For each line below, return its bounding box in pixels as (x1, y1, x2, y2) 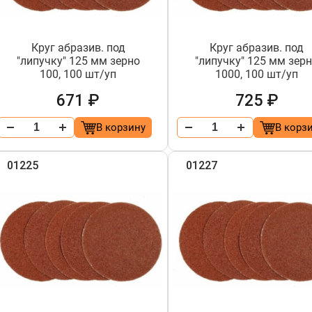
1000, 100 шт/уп (215, 68, 299, 81)
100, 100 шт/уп (40, 68, 117, 81)
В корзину (95, 121, 146, 134)
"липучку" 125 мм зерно (16, 54, 140, 68)
